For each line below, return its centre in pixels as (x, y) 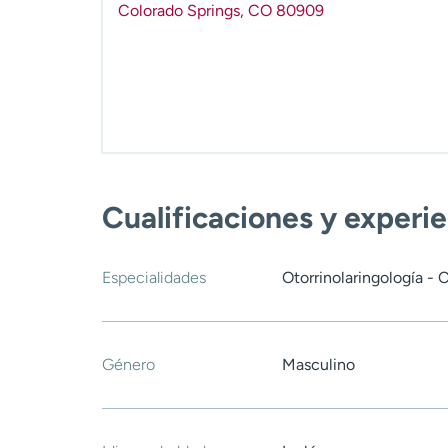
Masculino (318, 365)
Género (128, 365)
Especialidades (154, 278)
